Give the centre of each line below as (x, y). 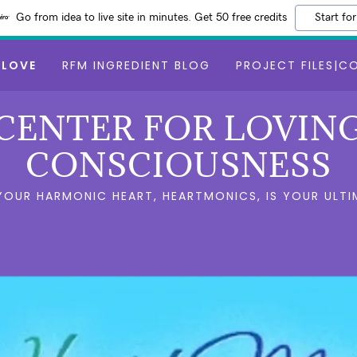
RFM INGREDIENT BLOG (136, 65)
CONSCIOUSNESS (178, 165)
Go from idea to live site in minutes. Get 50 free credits (151, 18)
